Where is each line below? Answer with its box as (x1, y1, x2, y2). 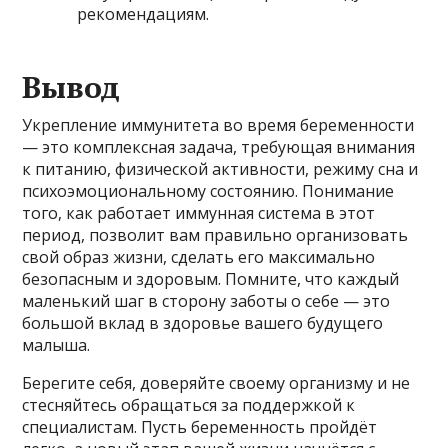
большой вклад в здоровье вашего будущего (22, 311, 384, 334)
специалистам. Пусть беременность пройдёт (22, 415, 378, 438)
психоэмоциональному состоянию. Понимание (22, 179, 395, 202)
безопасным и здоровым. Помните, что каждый (22, 267, 400, 290)
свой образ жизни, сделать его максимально (22, 245, 376, 268)
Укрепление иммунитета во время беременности (22, 113, 415, 136)
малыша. (22, 333, 91, 356)
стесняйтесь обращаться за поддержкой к (22, 393, 356, 416)
